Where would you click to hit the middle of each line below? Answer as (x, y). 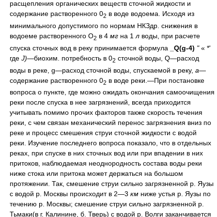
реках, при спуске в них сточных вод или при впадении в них (106, 153)
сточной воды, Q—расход (157, 58)
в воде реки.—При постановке (155, 80)
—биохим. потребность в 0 (70, 58)
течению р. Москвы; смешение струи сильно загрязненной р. (107, 204)
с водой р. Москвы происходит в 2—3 (70, 194)
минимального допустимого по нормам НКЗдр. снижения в (104, 26)
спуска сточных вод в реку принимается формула (90, 48)
